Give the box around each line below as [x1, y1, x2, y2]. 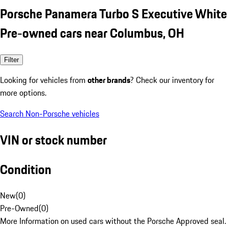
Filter [4, 55, 19, 64]
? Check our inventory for [130, 73, 214, 86]
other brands [88, 73, 130, 86]
